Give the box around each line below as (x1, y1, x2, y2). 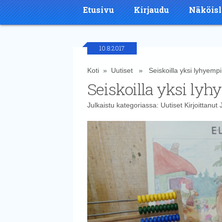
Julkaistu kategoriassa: (87, 101, 161, 109)
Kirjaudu (134, 4, 169, 15)
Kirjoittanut (182, 101, 220, 109)
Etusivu (83, 4, 114, 15)
